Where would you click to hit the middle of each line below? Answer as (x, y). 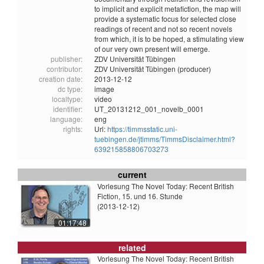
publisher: (67, 59)
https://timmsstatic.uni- (142, 129)
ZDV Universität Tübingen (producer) (153, 69)
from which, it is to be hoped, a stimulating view (169, 39)
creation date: (61, 79)
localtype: (67, 99)
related (132, 248)
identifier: (68, 109)
